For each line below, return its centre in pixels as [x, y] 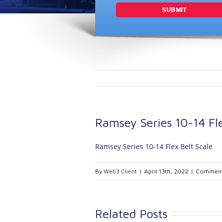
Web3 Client [120, 171]
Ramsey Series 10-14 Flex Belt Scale [154, 146]
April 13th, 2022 [166, 171]
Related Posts [131, 213]
